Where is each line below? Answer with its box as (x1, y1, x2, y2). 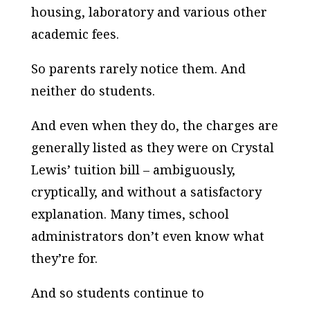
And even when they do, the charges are (30, 117, 278, 134)
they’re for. (30, 250, 98, 266)
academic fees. (30, 26, 119, 42)
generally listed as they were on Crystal (30, 139, 274, 156)
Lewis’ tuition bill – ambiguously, (30, 161, 235, 178)
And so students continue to (30, 284, 204, 301)
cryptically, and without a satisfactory (30, 183, 262, 200)
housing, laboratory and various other (30, 3, 267, 20)
